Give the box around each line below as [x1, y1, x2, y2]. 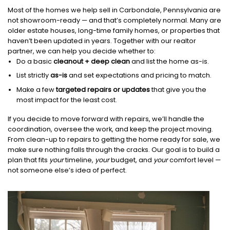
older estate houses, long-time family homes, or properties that [8, 26, 220, 35]
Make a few [16, 85, 56, 94]
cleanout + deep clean [53, 56, 130, 66]
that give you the [149, 85, 206, 94]
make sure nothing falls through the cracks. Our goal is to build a [8, 145, 220, 154]
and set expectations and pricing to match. [67, 71, 212, 80]
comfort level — [168, 155, 221, 164]
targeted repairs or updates [55, 85, 150, 94]
